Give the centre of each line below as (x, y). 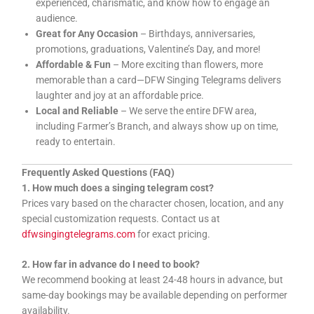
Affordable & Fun (74, 65)
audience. (57, 19)
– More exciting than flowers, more (187, 65)
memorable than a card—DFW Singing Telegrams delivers (159, 80)
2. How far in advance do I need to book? (111, 265)
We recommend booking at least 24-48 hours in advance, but (153, 280)
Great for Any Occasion (87, 34)
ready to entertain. (76, 142)
